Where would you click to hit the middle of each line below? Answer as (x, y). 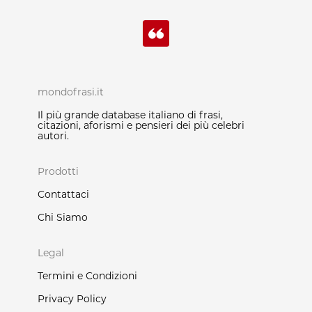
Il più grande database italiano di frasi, (130, 116)
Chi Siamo (63, 218)
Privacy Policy (72, 299)
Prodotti (58, 172)
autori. (53, 136)
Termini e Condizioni (87, 276)
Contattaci (63, 195)
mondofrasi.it (71, 93)
